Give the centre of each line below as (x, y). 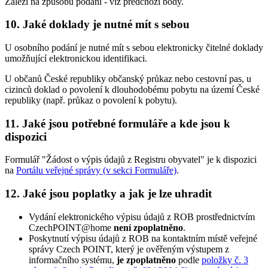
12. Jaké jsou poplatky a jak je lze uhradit (108, 194)
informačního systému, (73, 260)
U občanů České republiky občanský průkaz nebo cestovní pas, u (128, 78)
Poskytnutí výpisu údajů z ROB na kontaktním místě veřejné (143, 238)
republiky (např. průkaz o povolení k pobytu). (91, 100)
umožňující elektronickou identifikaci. (76, 58)
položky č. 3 (225, 260)
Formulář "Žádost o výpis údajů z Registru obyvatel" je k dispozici (131, 160)
